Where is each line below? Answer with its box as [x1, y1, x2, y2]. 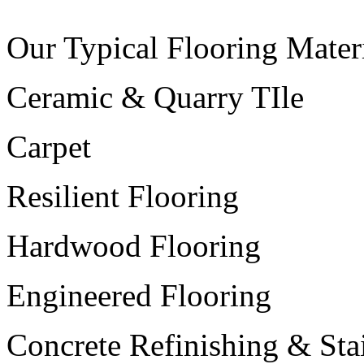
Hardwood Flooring [6, 227, 261, 263]
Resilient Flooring [6, 178, 239, 214]
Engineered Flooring [6, 277, 271, 313]
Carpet [6, 128, 99, 164]
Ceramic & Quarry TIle [6, 79, 304, 115]
